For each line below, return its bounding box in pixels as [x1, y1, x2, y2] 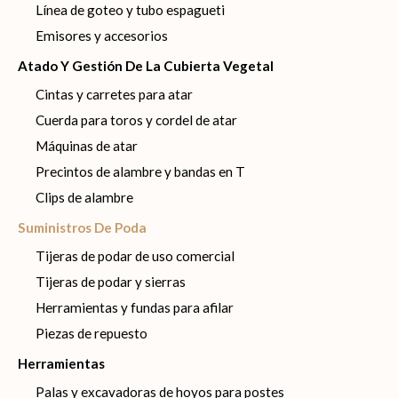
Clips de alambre [36, 189, 133, 205]
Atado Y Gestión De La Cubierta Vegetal [18, 58, 274, 74]
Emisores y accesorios [36, 28, 168, 44]
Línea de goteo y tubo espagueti [36, 2, 225, 18]
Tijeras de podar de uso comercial [36, 248, 235, 264]
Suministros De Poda [18, 219, 147, 235]
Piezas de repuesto [36, 325, 147, 341]
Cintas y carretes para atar [36, 86, 193, 102]
